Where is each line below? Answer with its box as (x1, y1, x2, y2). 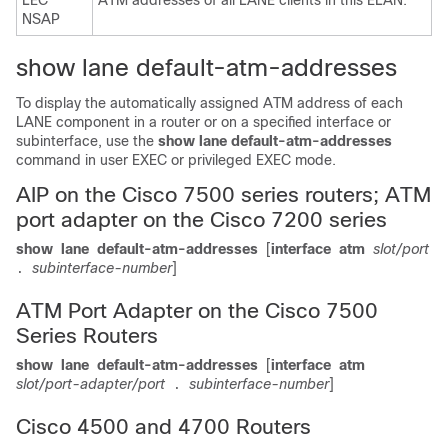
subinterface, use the (16, 133, 158, 149)
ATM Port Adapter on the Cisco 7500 (16, 299, 378, 322)
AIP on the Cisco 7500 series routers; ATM (16, 183, 431, 206)
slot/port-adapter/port (16, 376, 165, 392)
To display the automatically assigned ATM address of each (16, 95, 403, 111)
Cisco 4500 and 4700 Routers (16, 415, 311, 438)
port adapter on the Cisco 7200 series (16, 208, 387, 231)
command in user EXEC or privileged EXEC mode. (16, 152, 336, 168)
